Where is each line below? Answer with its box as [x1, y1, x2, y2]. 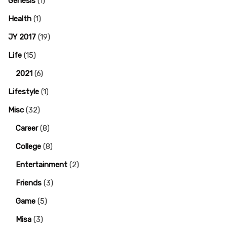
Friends [16, 178, 42, 187]
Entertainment [16, 160, 67, 169]
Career [16, 124, 38, 133]
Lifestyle [8, 87, 39, 96]
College [16, 142, 41, 151]
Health [8, 14, 31, 23]
